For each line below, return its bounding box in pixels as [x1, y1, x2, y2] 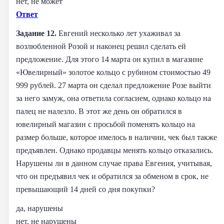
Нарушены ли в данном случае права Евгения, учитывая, [16, 158, 212, 168]
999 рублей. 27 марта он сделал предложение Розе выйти [16, 80, 211, 90]
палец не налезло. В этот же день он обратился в [16, 106, 182, 116]
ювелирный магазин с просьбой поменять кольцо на [16, 119, 195, 129]
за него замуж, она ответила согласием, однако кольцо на [16, 93, 211, 103]
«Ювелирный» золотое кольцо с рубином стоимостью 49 [16, 67, 210, 77]
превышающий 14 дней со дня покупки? [16, 184, 155, 194]
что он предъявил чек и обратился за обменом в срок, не [16, 171, 208, 181]
